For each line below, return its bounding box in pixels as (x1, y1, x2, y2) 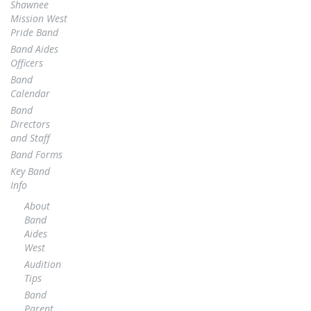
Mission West (10, 11, 67, 25)
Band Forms (10, 147, 62, 161)
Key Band (10, 164, 50, 178)
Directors (10, 117, 50, 131)
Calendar (10, 86, 50, 100)
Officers (10, 56, 43, 69)
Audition (24, 257, 61, 271)
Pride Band (10, 25, 58, 39)
